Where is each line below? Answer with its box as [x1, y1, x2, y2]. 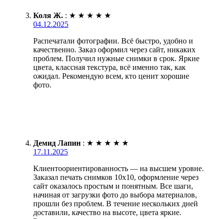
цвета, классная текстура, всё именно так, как [33, 63, 186, 71]
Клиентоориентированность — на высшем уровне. [33, 164, 204, 173]
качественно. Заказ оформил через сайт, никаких [33, 45, 196, 54]
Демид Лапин [33, 138, 81, 147]
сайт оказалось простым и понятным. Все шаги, [33, 181, 193, 190]
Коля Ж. [33, 11, 63, 20]
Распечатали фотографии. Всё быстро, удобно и [33, 36, 193, 45]
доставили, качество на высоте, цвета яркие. [33, 208, 181, 217]
